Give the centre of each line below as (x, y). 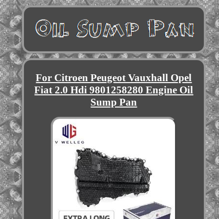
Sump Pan (114, 102)
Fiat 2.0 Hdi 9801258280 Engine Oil (114, 90)
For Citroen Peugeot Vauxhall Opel (114, 78)
